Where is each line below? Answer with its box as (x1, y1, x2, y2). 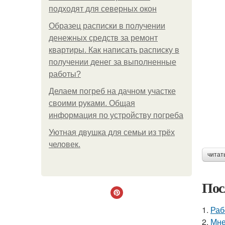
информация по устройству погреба (49, 111, 183, 120)
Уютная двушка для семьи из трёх (49, 128, 175, 137)
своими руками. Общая (49, 99, 135, 107)
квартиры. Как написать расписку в (49, 46, 179, 54)
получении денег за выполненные (49, 58, 176, 66)
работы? (49, 70, 81, 78)
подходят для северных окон (49, 5, 157, 13)
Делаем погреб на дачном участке (49, 87, 176, 95)
